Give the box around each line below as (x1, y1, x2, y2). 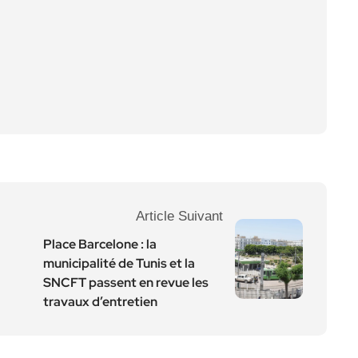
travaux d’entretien (43, 293, 157, 310)
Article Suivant (136, 209, 223, 224)
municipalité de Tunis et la (43, 255, 195, 272)
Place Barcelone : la (43, 236, 157, 253)
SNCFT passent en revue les (43, 274, 209, 291)
